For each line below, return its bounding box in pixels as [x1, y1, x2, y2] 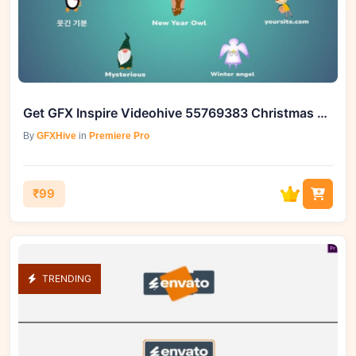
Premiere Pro [89, 130, 149, 141]
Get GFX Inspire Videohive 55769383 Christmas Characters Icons [317, 105, 327, 121]
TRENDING [40, 273, 91, 284]
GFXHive [37, 130, 76, 141]
